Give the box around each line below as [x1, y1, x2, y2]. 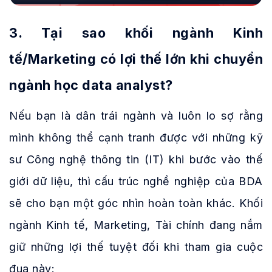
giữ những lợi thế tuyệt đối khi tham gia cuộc [9, 240, 263, 254]
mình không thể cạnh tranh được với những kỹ [9, 131, 263, 144]
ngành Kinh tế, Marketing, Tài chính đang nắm [9, 219, 263, 232]
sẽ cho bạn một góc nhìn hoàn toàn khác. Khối [9, 197, 263, 210]
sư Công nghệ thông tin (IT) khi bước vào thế [9, 153, 263, 166]
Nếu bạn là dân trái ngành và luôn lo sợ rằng [9, 109, 263, 123]
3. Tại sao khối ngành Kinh [9, 25, 263, 41]
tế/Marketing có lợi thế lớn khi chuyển [9, 51, 263, 67]
